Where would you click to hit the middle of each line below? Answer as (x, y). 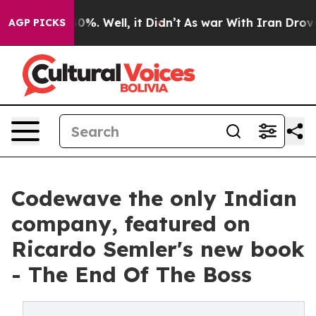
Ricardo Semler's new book (158, 249)
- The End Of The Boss (132, 274)
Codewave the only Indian (154, 198)
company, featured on (131, 224)
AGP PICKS (37, 23)
